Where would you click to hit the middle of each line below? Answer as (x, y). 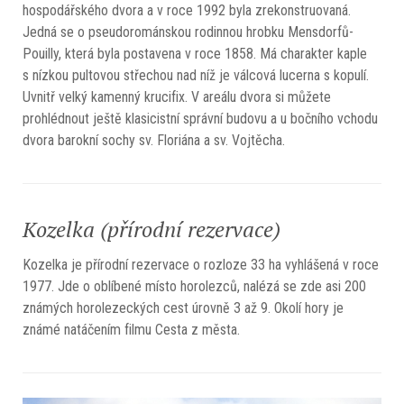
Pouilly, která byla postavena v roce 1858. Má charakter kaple (195, 53)
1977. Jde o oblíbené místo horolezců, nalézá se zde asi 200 (194, 286)
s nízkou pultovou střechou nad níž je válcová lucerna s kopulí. (196, 75)
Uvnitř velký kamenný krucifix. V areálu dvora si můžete (177, 96)
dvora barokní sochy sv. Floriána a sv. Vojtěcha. (154, 140)
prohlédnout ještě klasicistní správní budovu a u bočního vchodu (200, 118)
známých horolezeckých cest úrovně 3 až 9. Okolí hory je (183, 308)
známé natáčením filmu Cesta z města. (131, 329)
